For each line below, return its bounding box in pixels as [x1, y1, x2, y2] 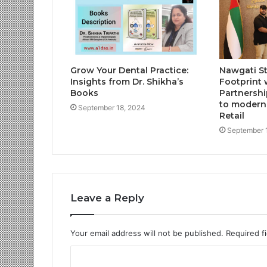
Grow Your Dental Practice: [70, 64, 188, 76]
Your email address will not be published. [70, 228, 223, 238]
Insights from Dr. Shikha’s [70, 76, 184, 87]
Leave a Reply [70, 191, 144, 204]
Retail [219, 110, 244, 121]
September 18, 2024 [78, 103, 145, 112]
